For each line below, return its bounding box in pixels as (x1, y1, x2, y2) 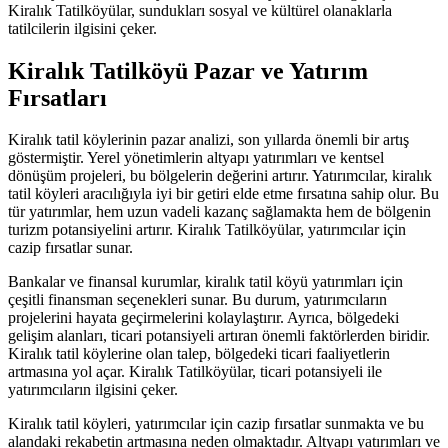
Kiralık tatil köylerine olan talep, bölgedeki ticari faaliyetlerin (8, 345, 390, 363)
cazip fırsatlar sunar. (8, 239, 133, 257)
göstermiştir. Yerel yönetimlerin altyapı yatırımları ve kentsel (8, 149, 384, 167)
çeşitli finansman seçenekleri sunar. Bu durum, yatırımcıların (8, 291, 387, 309)
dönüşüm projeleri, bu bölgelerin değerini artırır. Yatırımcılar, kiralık (8, 167, 432, 185)
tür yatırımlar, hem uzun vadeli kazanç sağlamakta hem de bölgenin (8, 203, 431, 221)
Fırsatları (8, 84, 107, 111)
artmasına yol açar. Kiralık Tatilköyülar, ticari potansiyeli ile (8, 363, 382, 381)
